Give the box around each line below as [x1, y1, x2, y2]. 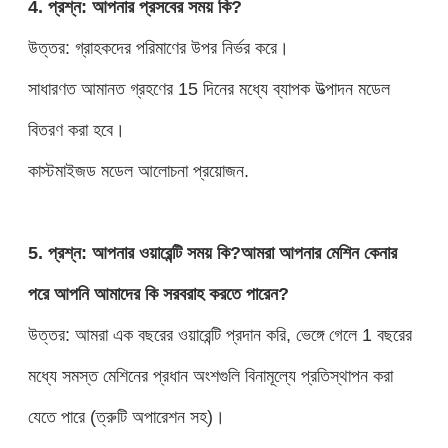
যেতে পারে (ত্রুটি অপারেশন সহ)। [27, 405, 225, 427]
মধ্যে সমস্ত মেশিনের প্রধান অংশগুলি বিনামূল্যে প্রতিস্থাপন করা [27, 364, 393, 386]
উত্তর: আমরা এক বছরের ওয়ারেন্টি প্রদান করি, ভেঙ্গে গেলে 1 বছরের [27, 323, 412, 345]
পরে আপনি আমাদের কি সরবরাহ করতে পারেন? [27, 282, 289, 304]
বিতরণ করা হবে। [27, 118, 125, 140]
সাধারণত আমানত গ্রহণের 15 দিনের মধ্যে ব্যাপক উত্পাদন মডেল [27, 77, 390, 99]
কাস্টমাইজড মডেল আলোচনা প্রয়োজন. [27, 159, 249, 181]
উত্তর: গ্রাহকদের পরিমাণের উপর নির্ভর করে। [27, 36, 289, 58]
